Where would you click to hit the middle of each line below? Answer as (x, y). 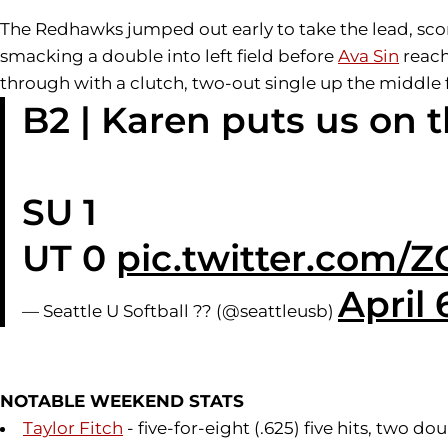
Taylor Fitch (73, 428)
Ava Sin (368, 56)
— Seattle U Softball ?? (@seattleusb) (180, 311)
